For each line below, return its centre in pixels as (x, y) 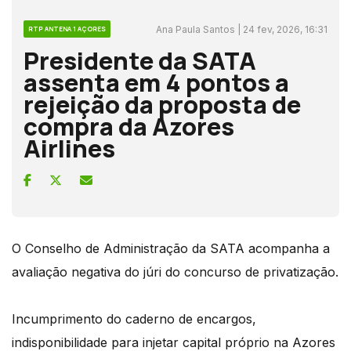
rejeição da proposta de (162, 104)
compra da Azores (129, 126)
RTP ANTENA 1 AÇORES (67, 28)
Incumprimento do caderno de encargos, (134, 318)
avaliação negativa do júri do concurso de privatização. (175, 271)
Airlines (69, 148)
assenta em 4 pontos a (156, 82)
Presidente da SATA (140, 60)
